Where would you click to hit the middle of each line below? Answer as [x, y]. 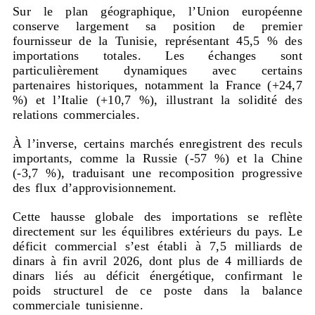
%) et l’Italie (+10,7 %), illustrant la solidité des [157, 99]
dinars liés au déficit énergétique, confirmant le [157, 275]
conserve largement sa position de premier [157, 26]
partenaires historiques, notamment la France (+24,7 [157, 85]
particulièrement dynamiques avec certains [157, 70]
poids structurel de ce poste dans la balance [157, 290]
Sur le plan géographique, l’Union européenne [157, 11]
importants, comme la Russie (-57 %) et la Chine [157, 158]
